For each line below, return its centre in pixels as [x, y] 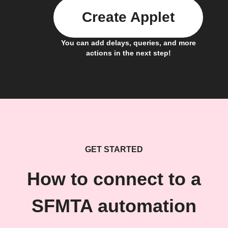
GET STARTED [114, 150]
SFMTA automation [114, 206]
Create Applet [128, 17]
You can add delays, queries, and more [128, 43]
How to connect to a [114, 179]
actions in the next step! [128, 53]
